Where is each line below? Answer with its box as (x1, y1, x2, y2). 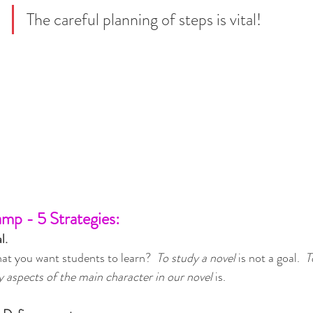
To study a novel (156, 249, 235, 268)
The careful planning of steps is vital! (26, 8, 261, 32)
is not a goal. (235, 249, 305, 268)
